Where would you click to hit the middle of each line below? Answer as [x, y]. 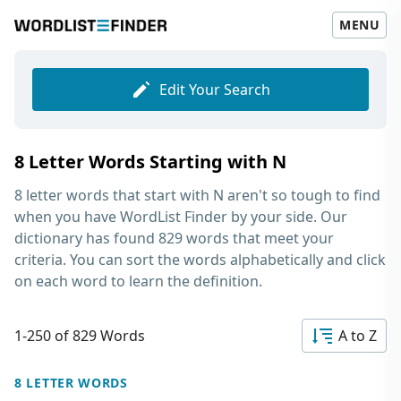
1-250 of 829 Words [80, 336]
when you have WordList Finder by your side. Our [181, 217]
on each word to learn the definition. [138, 281]
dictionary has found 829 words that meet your [174, 238]
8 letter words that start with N [119, 195]
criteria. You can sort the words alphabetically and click [200, 260]
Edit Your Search [215, 90]
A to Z [358, 336]
